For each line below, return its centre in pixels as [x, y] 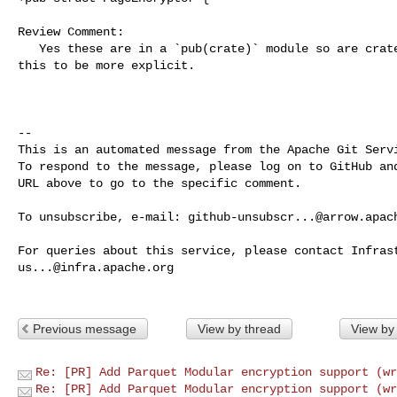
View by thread [239, 328]
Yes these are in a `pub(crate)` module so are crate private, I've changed [28, 48]
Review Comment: [71, 31]
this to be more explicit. [106, 65]
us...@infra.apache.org [96, 267]
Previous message [85, 328]
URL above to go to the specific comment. [160, 183]
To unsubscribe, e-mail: [103, 217]
